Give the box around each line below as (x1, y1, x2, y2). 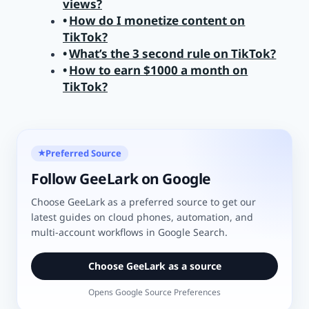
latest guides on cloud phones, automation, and (31, 210, 253, 223)
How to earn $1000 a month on (69, 62, 248, 79)
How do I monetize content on (69, 12, 246, 29)
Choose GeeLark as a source (88, 259, 221, 272)
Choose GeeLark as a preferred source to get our (31, 195, 256, 208)
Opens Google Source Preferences (88, 286, 221, 298)
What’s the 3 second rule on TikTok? (69, 46, 277, 62)
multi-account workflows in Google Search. (31, 225, 228, 239)
